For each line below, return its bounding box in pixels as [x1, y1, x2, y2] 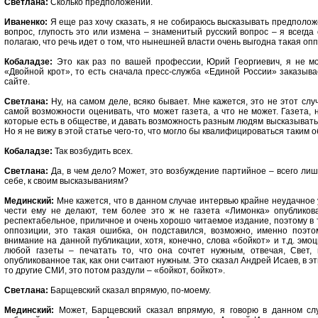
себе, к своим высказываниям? [4, 176, 128, 186]
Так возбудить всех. [53, 146, 133, 156]
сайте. [4, 77, 30, 87]
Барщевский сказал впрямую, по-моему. [48, 285, 211, 295]
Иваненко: [4, 17, 48, 27]
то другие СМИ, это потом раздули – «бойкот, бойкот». [4, 265, 225, 275]
